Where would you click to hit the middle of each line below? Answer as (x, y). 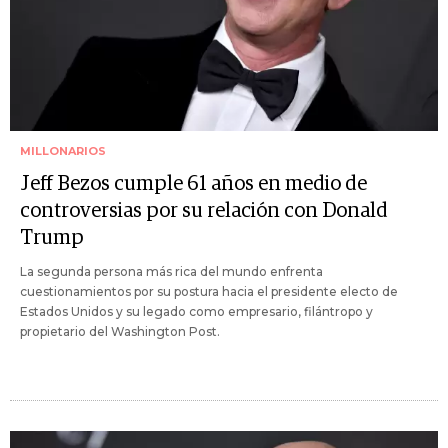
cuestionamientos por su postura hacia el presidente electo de (209, 292)
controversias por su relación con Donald (204, 211)
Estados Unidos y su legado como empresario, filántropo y (196, 312)
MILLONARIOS (63, 151)
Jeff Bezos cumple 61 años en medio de (193, 184)
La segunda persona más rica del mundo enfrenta (171, 272)
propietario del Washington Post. (120, 332)
